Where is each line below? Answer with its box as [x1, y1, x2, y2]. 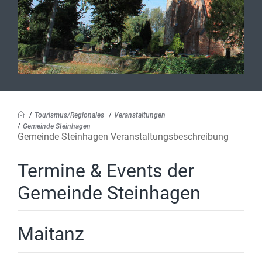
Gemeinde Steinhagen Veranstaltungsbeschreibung [18, 130, 229, 142]
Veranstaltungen [114, 111, 166, 119]
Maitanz [18, 223, 84, 246]
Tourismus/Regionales [35, 111, 104, 119]
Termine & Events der [18, 159, 194, 182]
